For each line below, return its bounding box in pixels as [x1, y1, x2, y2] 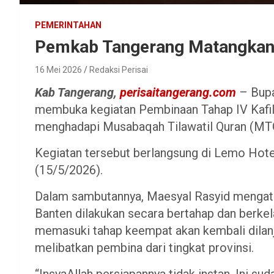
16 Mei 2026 [35, 64, 82, 75]
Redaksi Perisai [89, 64, 148, 75]
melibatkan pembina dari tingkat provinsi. [35, 240, 254, 255]
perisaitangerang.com [120, 84, 236, 100]
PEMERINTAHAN [35, 20, 102, 30]
